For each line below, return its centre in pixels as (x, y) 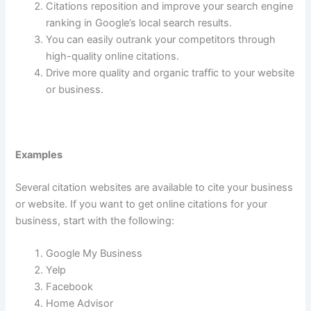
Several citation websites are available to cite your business (154, 187)
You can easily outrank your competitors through (161, 40)
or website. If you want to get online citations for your (142, 204)
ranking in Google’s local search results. (139, 23)
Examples (39, 154)
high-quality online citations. (113, 57)
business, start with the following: (95, 220)
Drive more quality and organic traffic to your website (170, 73)
